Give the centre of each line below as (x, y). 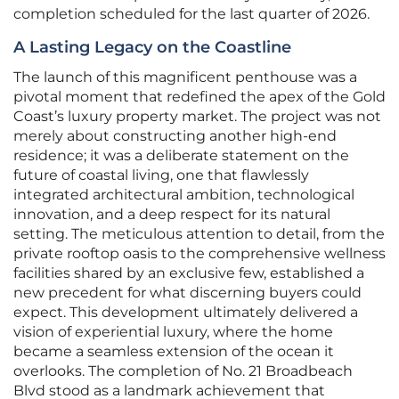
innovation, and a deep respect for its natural (172, 215)
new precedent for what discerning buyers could (187, 293)
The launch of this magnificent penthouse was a (185, 77)
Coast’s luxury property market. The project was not (197, 117)
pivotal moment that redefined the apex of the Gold (199, 97)
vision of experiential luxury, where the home (173, 332)
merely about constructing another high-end (175, 136)
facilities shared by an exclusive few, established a (189, 273)
